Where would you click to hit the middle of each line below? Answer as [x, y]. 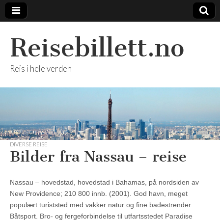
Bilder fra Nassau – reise [98, 157]
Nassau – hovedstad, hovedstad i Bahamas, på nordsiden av [104, 182]
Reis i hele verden [41, 69]
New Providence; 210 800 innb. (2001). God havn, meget [99, 194]
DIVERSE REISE [29, 144]
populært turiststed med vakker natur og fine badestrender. [101, 205]
